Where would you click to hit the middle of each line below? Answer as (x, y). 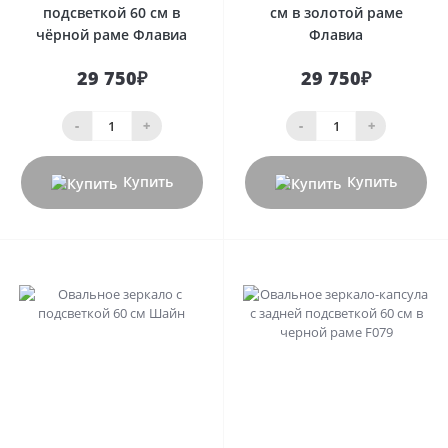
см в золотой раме (336, 12)
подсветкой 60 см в (111, 12)
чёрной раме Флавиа (111, 34)
